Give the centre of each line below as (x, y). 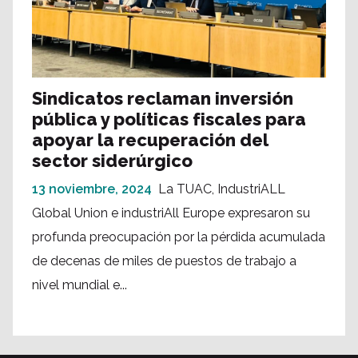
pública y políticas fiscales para (169, 119)
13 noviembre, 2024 (92, 189)
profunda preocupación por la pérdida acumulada (179, 237)
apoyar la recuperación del (150, 140)
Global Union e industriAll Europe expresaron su (171, 213)
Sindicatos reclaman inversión (163, 99)
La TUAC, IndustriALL (222, 189)
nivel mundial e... (80, 285)
